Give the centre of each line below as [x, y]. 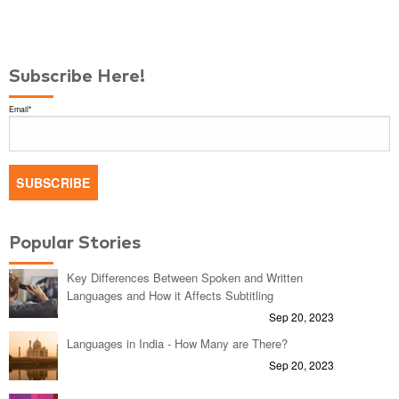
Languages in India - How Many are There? [177, 343]
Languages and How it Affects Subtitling [170, 295]
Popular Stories [75, 243]
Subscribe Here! [77, 76]
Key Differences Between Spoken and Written [185, 277]
